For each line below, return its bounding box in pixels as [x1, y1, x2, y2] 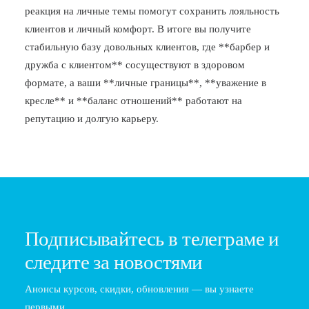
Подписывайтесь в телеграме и [25, 228, 279, 250]
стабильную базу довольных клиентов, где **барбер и [25, 41, 270, 52]
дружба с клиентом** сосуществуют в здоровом [25, 59, 245, 70]
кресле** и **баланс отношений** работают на [25, 95, 242, 106]
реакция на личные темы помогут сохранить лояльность [25, 6, 279, 17]
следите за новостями [25, 251, 203, 273]
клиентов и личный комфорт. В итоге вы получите [25, 23, 251, 34]
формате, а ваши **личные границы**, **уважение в [25, 77, 266, 88]
